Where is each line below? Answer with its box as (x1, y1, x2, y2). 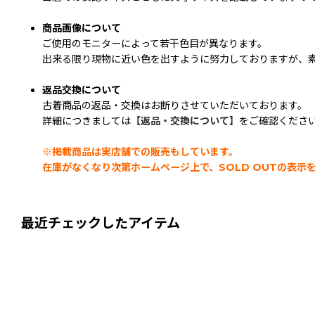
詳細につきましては (42, 115, 131, 128)
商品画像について (42, 22, 121, 35)
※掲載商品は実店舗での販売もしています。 (42, 146, 238, 159)
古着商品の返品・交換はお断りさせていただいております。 (42, 99, 307, 112)
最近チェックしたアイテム (21, 214, 180, 232)
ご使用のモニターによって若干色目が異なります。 (42, 37, 267, 51)
